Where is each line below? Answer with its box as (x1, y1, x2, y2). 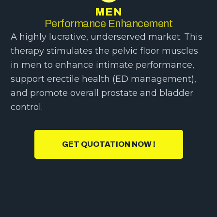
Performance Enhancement (44, 18, 173, 30)
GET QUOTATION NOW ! (62, 139, 155, 148)
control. (11, 102, 43, 113)
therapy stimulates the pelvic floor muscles (11, 46, 199, 57)
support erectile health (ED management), (11, 74, 197, 85)
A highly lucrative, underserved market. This (11, 31, 203, 43)
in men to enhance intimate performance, (11, 60, 195, 71)
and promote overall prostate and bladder (11, 88, 194, 99)
